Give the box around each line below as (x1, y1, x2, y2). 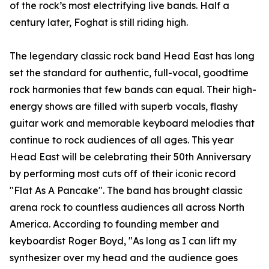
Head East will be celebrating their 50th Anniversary (10, 151, 251, 163)
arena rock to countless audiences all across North (10, 201, 244, 214)
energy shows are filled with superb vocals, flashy (10, 100, 238, 113)
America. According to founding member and (10, 218, 219, 231)
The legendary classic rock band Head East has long (10, 50, 255, 62)
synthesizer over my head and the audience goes (10, 252, 238, 264)
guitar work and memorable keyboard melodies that (10, 117, 255, 130)
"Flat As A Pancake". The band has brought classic (10, 184, 243, 197)
